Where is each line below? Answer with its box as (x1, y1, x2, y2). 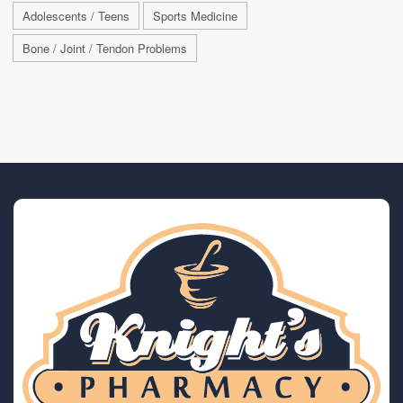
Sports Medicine (153, 7, 237, 25)
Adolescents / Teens (22, 7, 130, 25)
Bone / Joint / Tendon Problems (22, 40, 187, 58)
